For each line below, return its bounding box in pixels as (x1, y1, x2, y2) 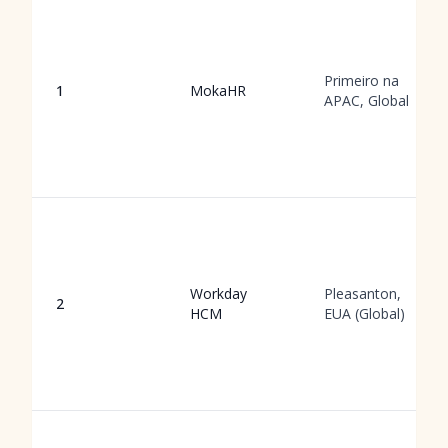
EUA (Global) (324, 304, 405, 323)
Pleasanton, (324, 284, 401, 303)
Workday (190, 284, 247, 303)
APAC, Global (324, 91, 409, 110)
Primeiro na (324, 71, 399, 90)
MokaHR (190, 81, 246, 100)
